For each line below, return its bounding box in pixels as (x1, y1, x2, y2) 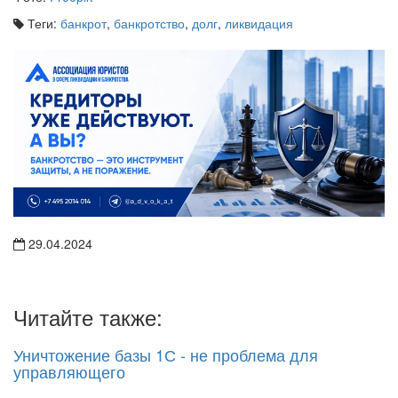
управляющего (13, 360, 125, 384)
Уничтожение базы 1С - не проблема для (13, 343, 318, 367)
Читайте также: (13, 301, 163, 333)
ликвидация (225, 13, 293, 32)
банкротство (114, 13, 185, 32)
